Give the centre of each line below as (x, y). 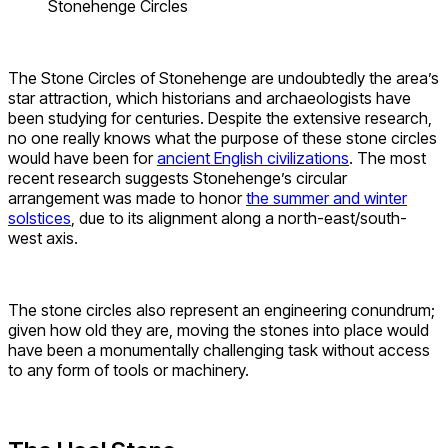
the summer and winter (326, 197)
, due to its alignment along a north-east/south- (239, 217)
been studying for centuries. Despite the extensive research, (220, 117)
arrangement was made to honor (127, 197)
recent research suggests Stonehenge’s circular (177, 177)
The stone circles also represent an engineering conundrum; (221, 309)
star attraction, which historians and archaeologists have (209, 97)
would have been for (82, 157)
